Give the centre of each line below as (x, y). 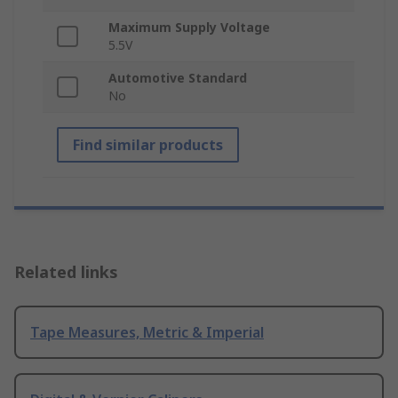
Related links (66, 272)
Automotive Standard (178, 78)
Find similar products (148, 145)
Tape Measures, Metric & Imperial (147, 333)
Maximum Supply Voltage (189, 28)
